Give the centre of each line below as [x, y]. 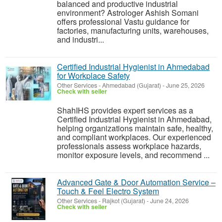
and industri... [81, 39]
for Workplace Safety [93, 76]
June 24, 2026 [169, 201]
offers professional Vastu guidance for [123, 22]
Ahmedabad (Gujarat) [132, 85]
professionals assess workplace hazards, [129, 146]
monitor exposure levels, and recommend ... [133, 155]
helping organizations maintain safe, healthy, [135, 128]
